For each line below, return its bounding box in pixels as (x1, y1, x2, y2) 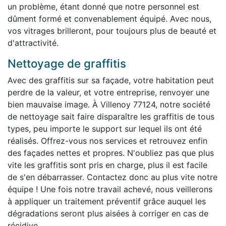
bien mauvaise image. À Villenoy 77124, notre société (8, 99, 210, 109)
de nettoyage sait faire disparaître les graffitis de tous (8, 111, 214, 122)
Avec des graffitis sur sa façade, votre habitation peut (8, 75, 214, 85)
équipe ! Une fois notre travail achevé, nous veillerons (8, 184, 212, 194)
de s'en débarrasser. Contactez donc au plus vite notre (8, 172, 217, 182)
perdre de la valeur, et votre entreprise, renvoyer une (8, 87, 209, 97)
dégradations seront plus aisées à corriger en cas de (8, 208, 208, 218)
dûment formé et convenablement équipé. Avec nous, (8, 13, 211, 24)
